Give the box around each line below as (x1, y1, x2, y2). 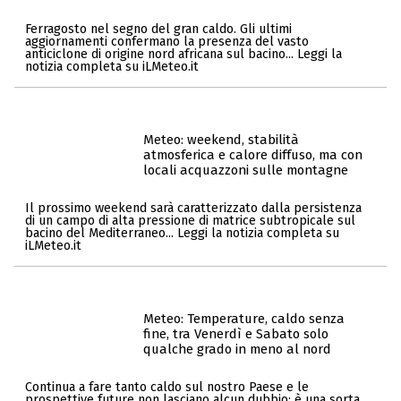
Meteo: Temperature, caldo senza (143, 311, 345, 328)
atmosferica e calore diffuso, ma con (143, 147, 363, 164)
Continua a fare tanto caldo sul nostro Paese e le (25, 379, 309, 395)
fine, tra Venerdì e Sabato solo (143, 326, 328, 343)
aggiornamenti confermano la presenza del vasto (25, 33, 309, 49)
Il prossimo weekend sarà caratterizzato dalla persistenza (25, 200, 362, 216)
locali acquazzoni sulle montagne (143, 162, 348, 179)
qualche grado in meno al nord (143, 341, 331, 358)
